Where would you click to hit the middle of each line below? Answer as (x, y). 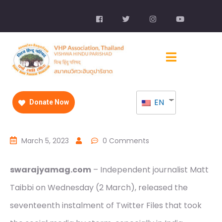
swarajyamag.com (51, 170)
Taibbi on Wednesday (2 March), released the (99, 188)
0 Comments (126, 141)
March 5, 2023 (45, 141)
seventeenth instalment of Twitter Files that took (106, 206)
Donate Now (48, 102)
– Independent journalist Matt (150, 170)
